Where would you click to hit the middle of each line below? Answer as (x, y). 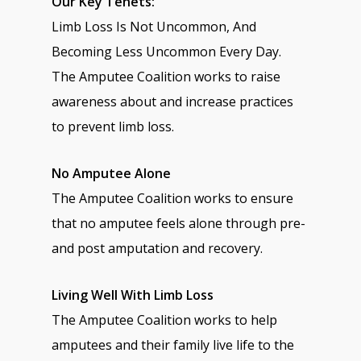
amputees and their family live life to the (173, 345)
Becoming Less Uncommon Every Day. (167, 52)
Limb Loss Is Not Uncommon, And (154, 27)
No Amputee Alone (112, 173)
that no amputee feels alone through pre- (179, 223)
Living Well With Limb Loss (133, 295)
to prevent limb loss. (113, 127)
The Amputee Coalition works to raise (166, 77)
